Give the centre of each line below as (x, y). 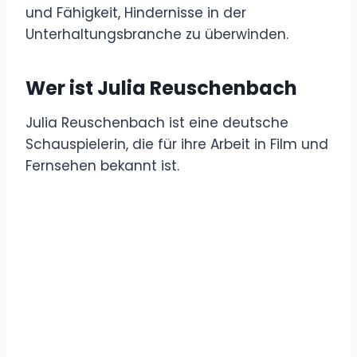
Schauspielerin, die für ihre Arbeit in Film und (177, 144)
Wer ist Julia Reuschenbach (161, 88)
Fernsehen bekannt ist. (102, 165)
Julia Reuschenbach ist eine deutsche (157, 122)
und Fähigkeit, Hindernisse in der (136, 12)
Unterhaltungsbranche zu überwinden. (157, 34)
